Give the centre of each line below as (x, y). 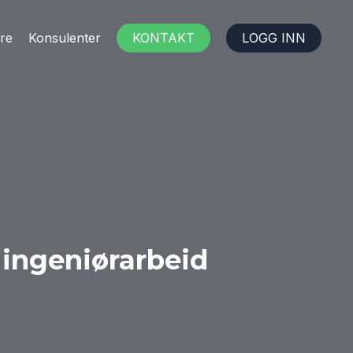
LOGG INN (274, 38)
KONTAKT (163, 38)
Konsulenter (65, 38)
